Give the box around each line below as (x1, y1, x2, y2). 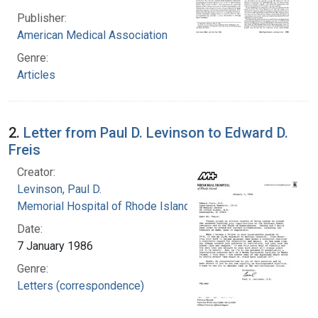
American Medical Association (17, 28, 168, 42)
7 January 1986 (17, 238, 93, 253)
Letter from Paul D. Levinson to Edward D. (23, 124, 288, 141)
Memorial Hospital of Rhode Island (17, 199, 190, 213)
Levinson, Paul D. (17, 182, 102, 196)
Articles (17, 67, 55, 82)
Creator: (17, 165, 55, 179)
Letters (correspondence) (17, 278, 144, 292)
